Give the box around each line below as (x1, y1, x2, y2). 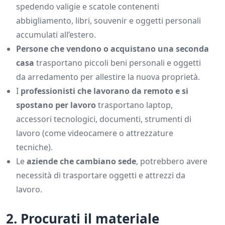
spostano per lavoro (16, 99, 98, 111)
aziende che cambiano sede (27, 156, 136, 167)
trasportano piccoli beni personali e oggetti (36, 57, 201, 69)
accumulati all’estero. (16, 29, 96, 41)
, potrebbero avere (136, 156, 207, 167)
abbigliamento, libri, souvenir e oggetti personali (16, 15, 201, 27)
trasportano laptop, (98, 99, 173, 111)
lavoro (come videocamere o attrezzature (16, 128, 173, 139)
